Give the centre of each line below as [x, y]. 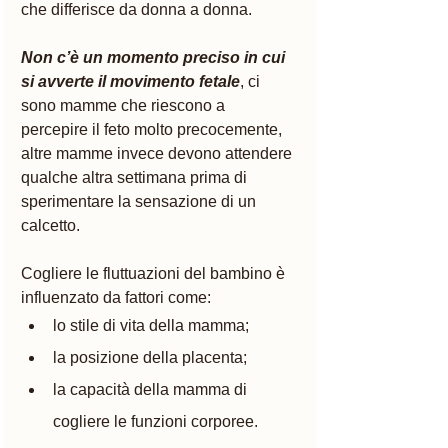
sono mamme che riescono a [125, 105]
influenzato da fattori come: [116, 297]
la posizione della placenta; [150, 357]
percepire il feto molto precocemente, [153, 129]
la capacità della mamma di [152, 389]
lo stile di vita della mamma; [151, 325]
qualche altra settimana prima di [136, 177]
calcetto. [50, 225]
